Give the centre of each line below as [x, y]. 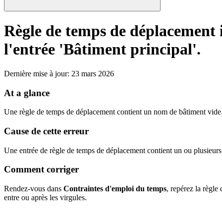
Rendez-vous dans [34, 189]
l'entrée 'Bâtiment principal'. [102, 49]
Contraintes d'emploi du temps [115, 189]
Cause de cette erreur [46, 131]
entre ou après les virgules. [45, 198]
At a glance [27, 93]
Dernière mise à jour [36, 73]
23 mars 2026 [93, 73]
